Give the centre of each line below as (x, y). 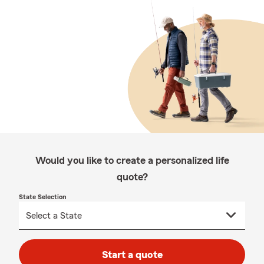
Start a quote (132, 255)
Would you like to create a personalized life (132, 160)
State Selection (43, 197)
